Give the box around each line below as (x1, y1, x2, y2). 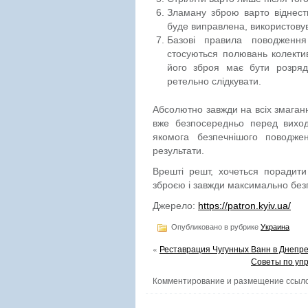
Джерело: (153, 200, 198, 211)
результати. (153, 145, 204, 156)
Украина (261, 222, 289, 231)
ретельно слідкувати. (167, 76, 261, 87)
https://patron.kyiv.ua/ (198, 200, 291, 211)
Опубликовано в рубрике (169, 222, 261, 231)
